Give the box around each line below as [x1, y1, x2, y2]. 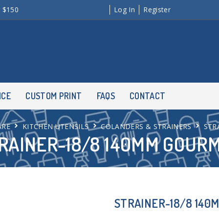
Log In [114, 5, 135, 14]
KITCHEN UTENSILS [22, 122, 89, 131]
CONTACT [129, 90, 166, 101]
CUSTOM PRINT [25, 90, 82, 101]
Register [143, 5, 171, 14]
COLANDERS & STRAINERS [101, 122, 192, 131]
